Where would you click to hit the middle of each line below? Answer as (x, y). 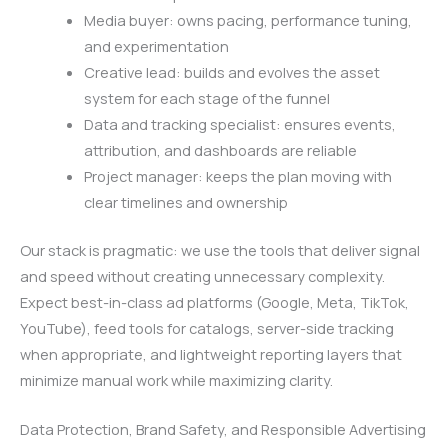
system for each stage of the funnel (206, 98)
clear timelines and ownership (185, 202)
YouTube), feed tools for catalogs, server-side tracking (207, 327)
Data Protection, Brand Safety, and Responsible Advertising (223, 429)
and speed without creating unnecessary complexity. (202, 275)
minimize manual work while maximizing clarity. (176, 379)
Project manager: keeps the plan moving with (237, 176)
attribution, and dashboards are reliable (220, 150)
